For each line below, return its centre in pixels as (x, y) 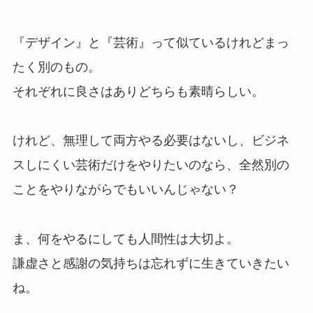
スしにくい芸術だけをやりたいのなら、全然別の (151, 165)
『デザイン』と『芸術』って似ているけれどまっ (151, 42)
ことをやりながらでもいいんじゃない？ (125, 190)
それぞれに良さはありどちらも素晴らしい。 (138, 91)
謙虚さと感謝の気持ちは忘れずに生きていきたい (151, 264)
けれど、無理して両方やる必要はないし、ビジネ (151, 141)
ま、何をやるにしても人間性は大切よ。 (125, 239)
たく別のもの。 (56, 67)
